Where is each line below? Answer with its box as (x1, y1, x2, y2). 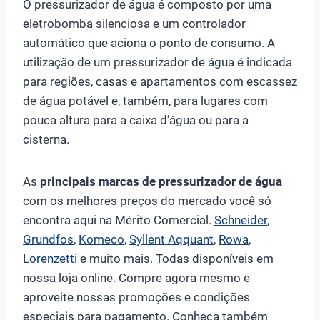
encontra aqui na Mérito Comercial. (23, 212, 214, 227)
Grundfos (23, 231, 74, 246)
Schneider (214, 212, 267, 227)
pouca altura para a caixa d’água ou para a (23, 112, 249, 127)
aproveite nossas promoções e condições (23, 289, 250, 304)
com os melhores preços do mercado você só (23, 193, 271, 208)
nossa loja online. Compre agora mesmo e (23, 270, 250, 285)
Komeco (79, 231, 124, 246)
